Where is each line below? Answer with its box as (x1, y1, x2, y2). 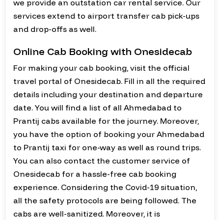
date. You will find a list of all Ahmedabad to (13, 103, 182, 113)
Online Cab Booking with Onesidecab (13, 45, 192, 58)
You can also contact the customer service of (13, 156, 190, 166)
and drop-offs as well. (13, 24, 96, 34)
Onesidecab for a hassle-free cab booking (13, 169, 176, 179)
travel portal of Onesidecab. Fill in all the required (13, 76, 205, 86)
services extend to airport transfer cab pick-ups (13, 11, 199, 21)
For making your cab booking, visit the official (13, 63, 190, 73)
